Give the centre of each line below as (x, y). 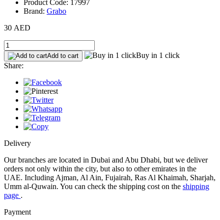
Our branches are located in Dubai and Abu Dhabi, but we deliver (106, 160)
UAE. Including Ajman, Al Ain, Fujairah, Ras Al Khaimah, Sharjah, (110, 177)
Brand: (35, 11)
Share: (14, 65)
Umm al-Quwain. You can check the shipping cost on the (93, 186)
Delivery (17, 143)
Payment (17, 212)
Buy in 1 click (158, 55)
